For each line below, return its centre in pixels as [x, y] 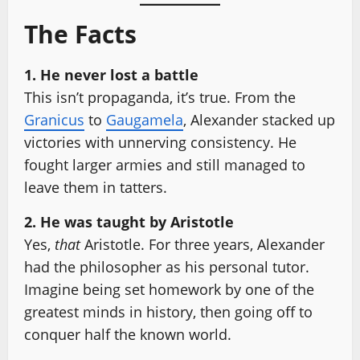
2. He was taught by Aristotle [129, 222]
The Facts [80, 34]
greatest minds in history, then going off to [168, 312]
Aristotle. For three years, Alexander [202, 244]
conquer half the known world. [128, 334]
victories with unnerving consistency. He [160, 142]
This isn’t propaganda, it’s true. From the [160, 97]
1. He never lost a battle [111, 75]
